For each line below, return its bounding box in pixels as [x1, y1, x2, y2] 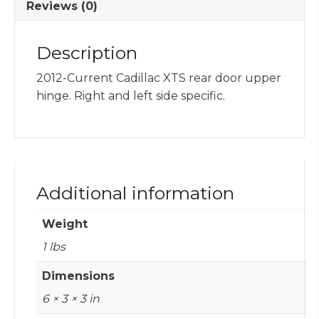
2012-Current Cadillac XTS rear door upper [36, 70, 281, 85]
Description [36, 41, 137, 63]
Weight [42, 216, 88, 231]
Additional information [36, 182, 234, 204]
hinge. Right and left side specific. [36, 88, 225, 103]
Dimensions [42, 268, 115, 283]
